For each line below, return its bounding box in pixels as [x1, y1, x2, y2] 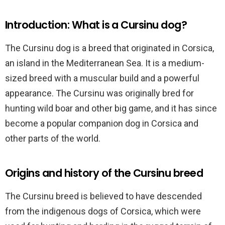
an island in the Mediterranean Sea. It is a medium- [5, 58, 204, 68]
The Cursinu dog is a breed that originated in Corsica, [5, 43, 214, 53]
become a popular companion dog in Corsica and [5, 118, 198, 129]
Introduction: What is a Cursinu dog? [5, 18, 187, 32]
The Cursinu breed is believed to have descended [5, 191, 202, 201]
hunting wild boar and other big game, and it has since [5, 103, 217, 114]
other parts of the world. [5, 133, 100, 144]
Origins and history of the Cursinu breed [5, 166, 203, 180]
